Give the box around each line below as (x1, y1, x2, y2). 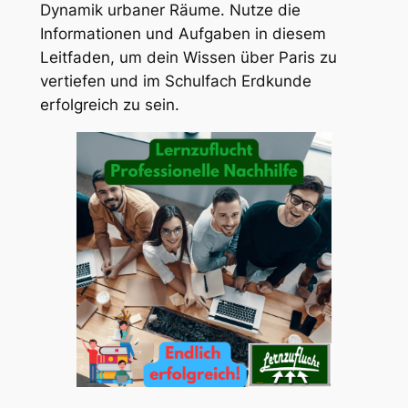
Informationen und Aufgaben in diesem (39, 25, 326, 44)
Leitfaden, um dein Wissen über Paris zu (39, 48, 337, 67)
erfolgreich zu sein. (39, 96, 179, 115)
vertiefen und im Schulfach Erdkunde (39, 72, 311, 91)
